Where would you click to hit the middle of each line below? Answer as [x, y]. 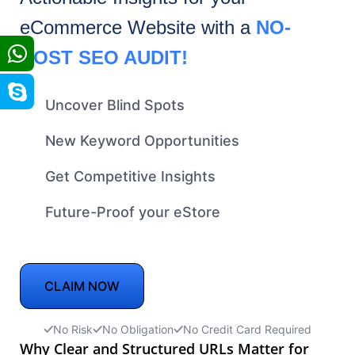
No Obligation [138, 329]
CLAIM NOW [82, 286]
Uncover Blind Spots [115, 105]
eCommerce [74, 27]
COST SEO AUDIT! [104, 57]
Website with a [192, 27]
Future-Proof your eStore [133, 212]
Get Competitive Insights [130, 176]
